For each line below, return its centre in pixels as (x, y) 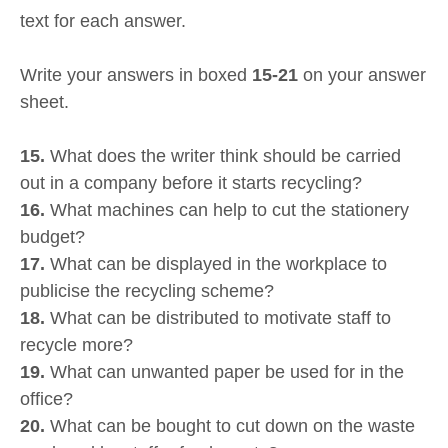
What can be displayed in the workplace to (216, 263)
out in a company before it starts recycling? (196, 182)
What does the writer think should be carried (223, 155)
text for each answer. (103, 21)
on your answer (362, 74)
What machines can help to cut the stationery (227, 209)
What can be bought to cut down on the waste (230, 425)
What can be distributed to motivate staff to (218, 317)
